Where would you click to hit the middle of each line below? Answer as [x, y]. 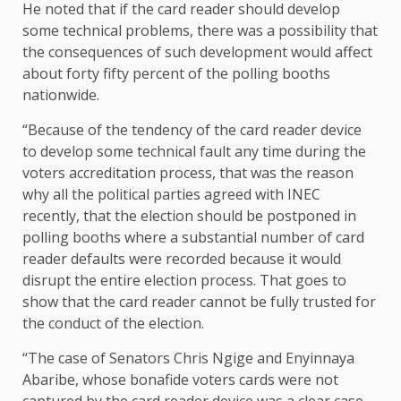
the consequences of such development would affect [197, 52]
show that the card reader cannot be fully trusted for [199, 302]
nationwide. [61, 95]
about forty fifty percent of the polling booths [176, 74]
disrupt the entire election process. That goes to [184, 281]
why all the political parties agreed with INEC [171, 195]
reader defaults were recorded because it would [182, 259]
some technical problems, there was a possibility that [200, 31]
